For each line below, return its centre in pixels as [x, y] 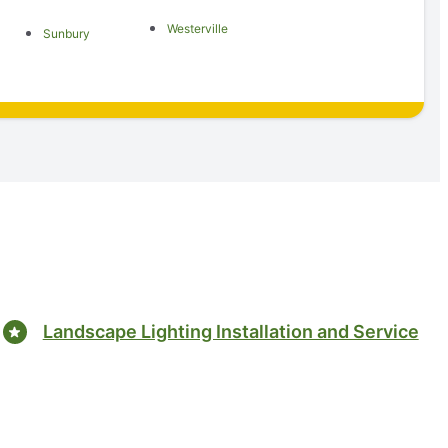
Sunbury [66, 33]
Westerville [198, 28]
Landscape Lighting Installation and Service [230, 331]
